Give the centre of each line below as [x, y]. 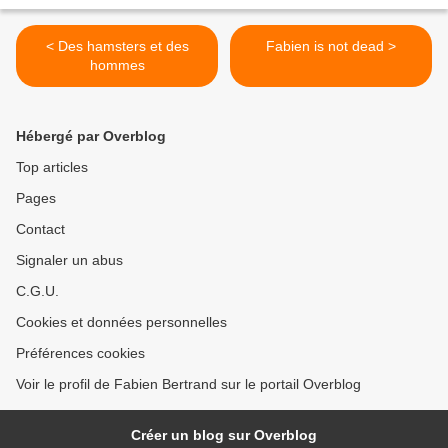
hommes [117, 65]
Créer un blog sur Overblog [224, 435]
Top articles [52, 167]
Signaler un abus [69, 260]
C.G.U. [37, 291]
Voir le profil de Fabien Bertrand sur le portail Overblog [188, 384]
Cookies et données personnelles [121, 322]
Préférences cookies [80, 353]
